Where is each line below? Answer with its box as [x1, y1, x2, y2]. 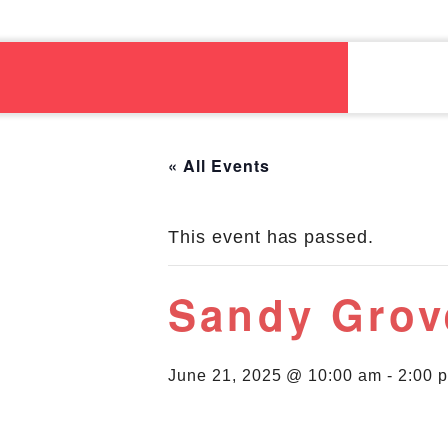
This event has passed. [168, 227, 375, 247]
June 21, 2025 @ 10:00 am [168, 367, 383, 384]
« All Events [168, 154, 270, 177]
